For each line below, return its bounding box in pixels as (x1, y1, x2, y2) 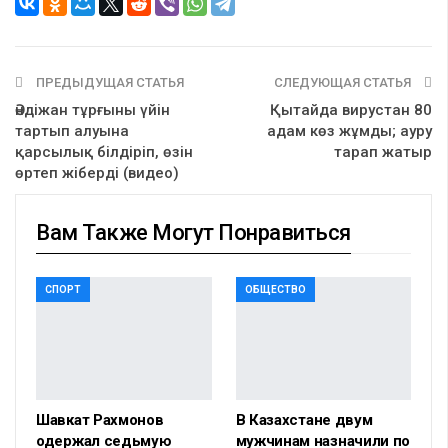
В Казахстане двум (235, 410, 373, 429)
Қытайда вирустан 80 (270, 101, 432, 119)
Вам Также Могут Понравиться (36, 220, 351, 245)
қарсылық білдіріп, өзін (15, 143, 193, 161)
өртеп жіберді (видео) (15, 164, 179, 182)
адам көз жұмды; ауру (267, 122, 432, 140)
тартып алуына (15, 122, 129, 140)
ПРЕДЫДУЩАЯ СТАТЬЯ (33, 75, 184, 90)
